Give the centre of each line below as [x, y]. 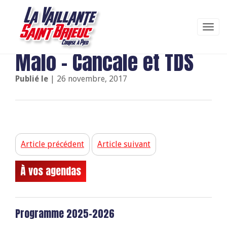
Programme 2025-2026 [65, 214]
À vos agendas [51, 171]
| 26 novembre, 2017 [89, 79]
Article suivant [124, 144]
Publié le [33, 79]
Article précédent [52, 144]
